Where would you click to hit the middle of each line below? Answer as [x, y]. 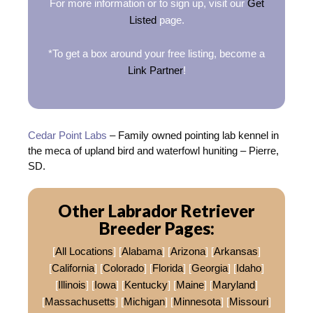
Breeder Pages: [156, 228]
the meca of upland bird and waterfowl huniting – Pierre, [153, 150]
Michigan [144, 302]
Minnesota [197, 302]
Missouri [249, 302]
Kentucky [146, 285]
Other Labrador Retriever [156, 210]
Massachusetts [80, 302]
